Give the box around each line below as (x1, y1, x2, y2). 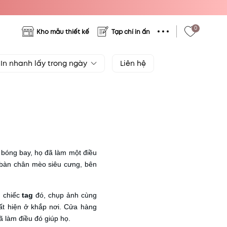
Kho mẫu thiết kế (36, 27, 89, 36)
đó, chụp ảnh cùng (33, 191, 97, 199)
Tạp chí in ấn (111, 27, 150, 36)
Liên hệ (120, 58, 146, 68)
